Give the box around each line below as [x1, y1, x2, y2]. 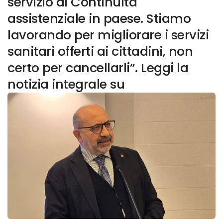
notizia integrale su [7, 75, 124, 94]
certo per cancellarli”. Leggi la [7, 59, 188, 77]
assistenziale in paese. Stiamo [7, 9, 191, 28]
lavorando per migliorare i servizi [7, 26, 209, 44]
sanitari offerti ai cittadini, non [7, 42, 193, 61]
